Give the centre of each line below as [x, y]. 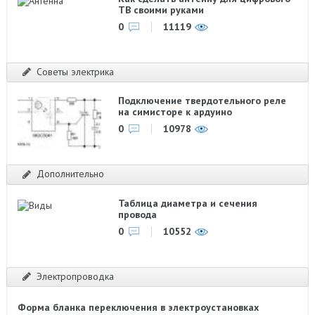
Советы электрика [75, 71]
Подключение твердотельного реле [202, 101]
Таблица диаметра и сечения [188, 203]
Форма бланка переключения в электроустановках [138, 307]
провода [138, 214]
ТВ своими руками [161, 9]
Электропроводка [75, 276]
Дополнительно [70, 174]
